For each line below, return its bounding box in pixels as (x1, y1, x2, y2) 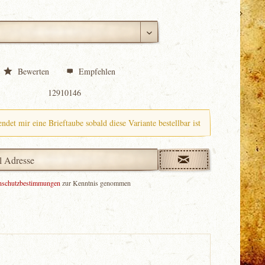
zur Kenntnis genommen (60, 178, 131, 188)
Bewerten (15, 66, 52, 77)
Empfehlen (76, 66, 116, 77)
